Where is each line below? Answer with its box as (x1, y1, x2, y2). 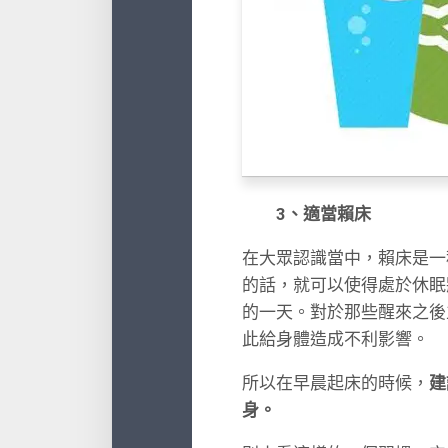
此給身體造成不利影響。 (242, 329, 429, 349)
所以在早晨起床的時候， (242, 373, 429, 393)
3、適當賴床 (242, 204, 371, 224)
